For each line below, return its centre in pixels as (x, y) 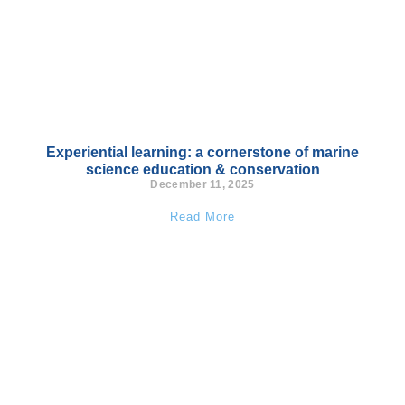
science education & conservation (202, 170)
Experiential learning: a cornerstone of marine (202, 152)
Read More (202, 217)
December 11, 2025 (202, 184)
